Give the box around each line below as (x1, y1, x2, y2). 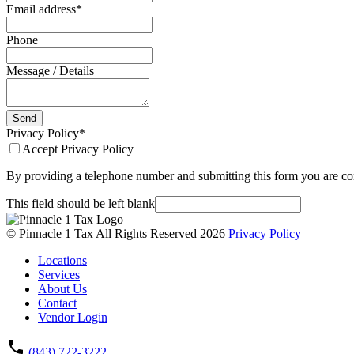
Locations (38, 253, 87, 267)
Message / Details (6, 63, 94, 77)
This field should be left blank (6, 196, 155, 210)
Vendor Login (38, 310, 107, 324)
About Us (38, 281, 87, 296)
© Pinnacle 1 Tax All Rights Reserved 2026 (6, 226, 228, 240)
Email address (6, 2, 76, 16)
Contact (38, 296, 77, 310)
